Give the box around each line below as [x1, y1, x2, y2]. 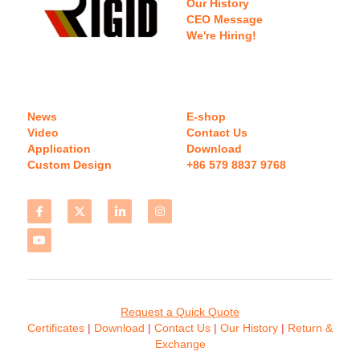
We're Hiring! [186, 29, 256, 42]
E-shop [186, 110, 226, 123]
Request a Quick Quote [121, 305, 239, 318]
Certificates [27, 321, 88, 334]
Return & [288, 321, 333, 334]
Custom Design [27, 158, 112, 171]
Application [27, 142, 91, 155]
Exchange [154, 337, 206, 350]
